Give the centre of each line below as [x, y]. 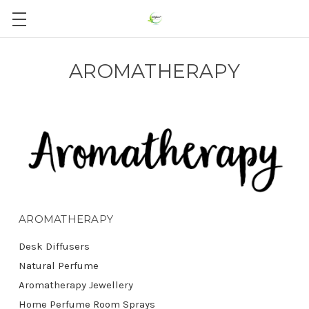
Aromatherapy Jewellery [76, 285]
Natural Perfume [59, 265]
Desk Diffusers [54, 246]
